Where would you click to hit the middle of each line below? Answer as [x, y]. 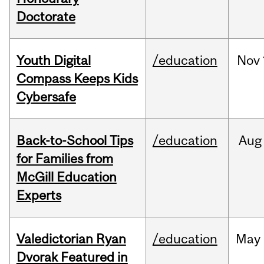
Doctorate [46, 17]
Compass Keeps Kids [77, 79]
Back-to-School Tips [75, 141]
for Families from [65, 159]
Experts [39, 195]
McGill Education [66, 177]
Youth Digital [53, 60]
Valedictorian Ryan [71, 239]
